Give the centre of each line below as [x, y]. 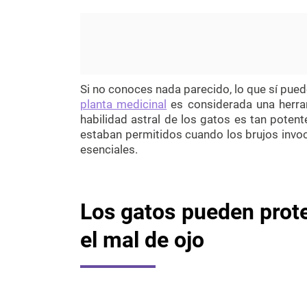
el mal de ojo [142, 240]
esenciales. [109, 149]
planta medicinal [124, 104]
